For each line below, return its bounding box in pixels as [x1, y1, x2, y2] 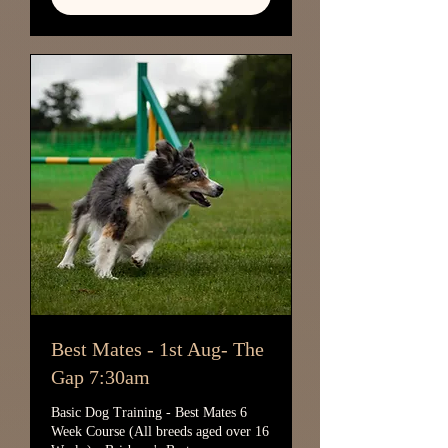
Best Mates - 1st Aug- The [51, 338, 264, 360]
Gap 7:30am [51, 366, 150, 388]
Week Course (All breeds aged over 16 [51, 424, 269, 439]
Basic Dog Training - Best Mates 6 [51, 405, 247, 420]
